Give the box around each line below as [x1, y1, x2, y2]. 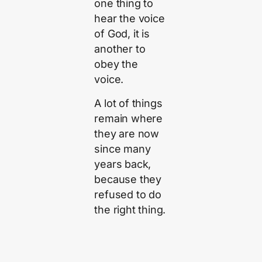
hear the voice [94, 12, 165, 25]
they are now [94, 127, 160, 140]
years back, [94, 157, 151, 170]
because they [94, 173, 162, 185]
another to [94, 43, 146, 56]
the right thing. [94, 203, 166, 216]
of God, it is [94, 27, 150, 40]
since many [94, 142, 151, 155]
